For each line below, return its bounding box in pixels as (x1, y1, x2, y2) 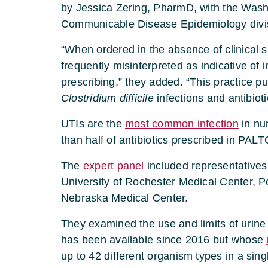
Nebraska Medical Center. (61, 191, 194, 204)
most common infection (125, 117, 239, 130)
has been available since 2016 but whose (61, 233, 267, 246)
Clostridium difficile (61, 92, 157, 104)
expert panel (83, 159, 144, 172)
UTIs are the (61, 117, 125, 130)
